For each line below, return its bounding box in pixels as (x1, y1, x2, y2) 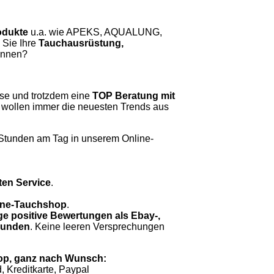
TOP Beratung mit (92, 91, 175, 102)
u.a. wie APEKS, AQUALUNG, (28, 27, 162, 38)
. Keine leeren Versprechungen (30, 221, 165, 232)
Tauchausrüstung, (39, 38, 124, 49)
